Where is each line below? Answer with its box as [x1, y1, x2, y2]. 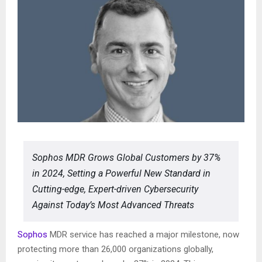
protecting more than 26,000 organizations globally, [18, 244, 213, 254]
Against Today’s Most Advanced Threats [32, 199, 194, 211]
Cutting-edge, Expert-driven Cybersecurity [32, 184, 198, 195]
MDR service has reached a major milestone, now [47, 229, 239, 240]
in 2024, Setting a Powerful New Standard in [32, 168, 211, 179]
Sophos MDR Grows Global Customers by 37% [32, 152, 220, 163]
